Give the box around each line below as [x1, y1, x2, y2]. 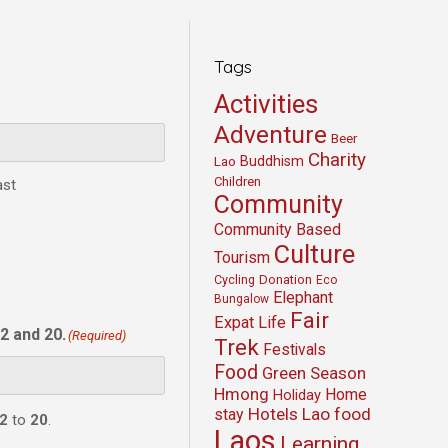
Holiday [273, 385, 321, 404]
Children [214, 173, 261, 189]
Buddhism [240, 152, 304, 170]
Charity [308, 147, 366, 171]
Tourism [214, 247, 270, 267]
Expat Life [214, 312, 286, 332]
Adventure [214, 119, 327, 149]
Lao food [302, 403, 371, 424]
